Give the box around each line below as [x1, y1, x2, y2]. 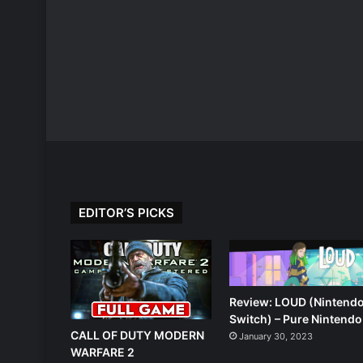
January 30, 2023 [239, 331, 314, 343]
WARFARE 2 [70, 344, 135, 359]
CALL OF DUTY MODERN [70, 327, 204, 342]
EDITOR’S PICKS [79, 205, 174, 221]
